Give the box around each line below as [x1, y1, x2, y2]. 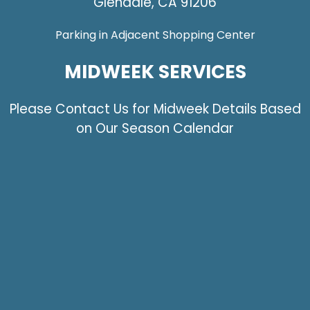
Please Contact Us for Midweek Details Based [9, 100, 301, 119]
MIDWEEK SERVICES [64, 58, 246, 84]
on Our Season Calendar [76, 119, 234, 138]
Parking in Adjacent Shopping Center [55, 26, 255, 43]
